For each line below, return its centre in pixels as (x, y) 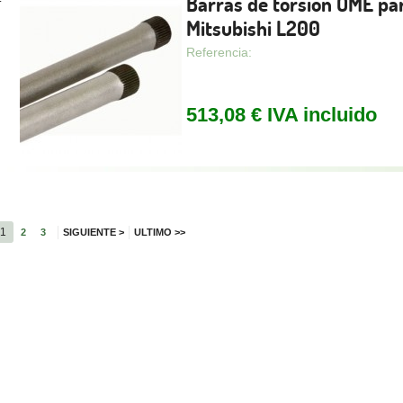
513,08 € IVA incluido (281, 115)
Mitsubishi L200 (253, 28)
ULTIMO (152, 232)
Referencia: (219, 52)
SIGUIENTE (89, 232)
